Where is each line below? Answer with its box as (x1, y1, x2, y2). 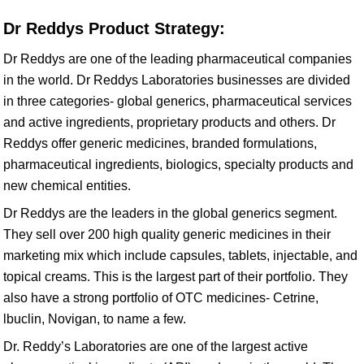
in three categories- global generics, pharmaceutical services (3, 94, 352, 108)
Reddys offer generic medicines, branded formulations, (3, 136, 317, 150)
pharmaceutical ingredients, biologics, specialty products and (3, 158, 353, 171)
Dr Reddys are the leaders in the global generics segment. (3, 206, 337, 220)
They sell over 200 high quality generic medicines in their (3, 227, 331, 241)
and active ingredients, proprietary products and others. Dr (3, 115, 336, 129)
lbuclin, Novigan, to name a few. (3, 312, 186, 326)
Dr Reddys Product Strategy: (3, 19, 225, 37)
